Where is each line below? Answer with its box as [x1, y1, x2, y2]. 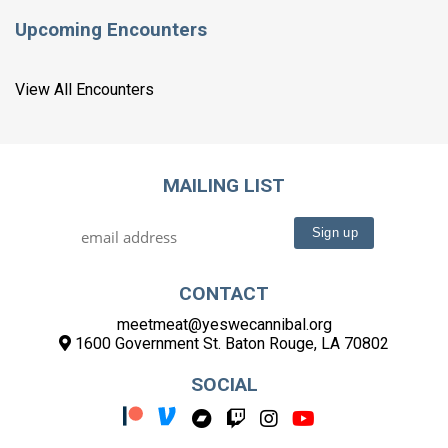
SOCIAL [190, 373, 258, 397]
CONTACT [179, 282, 269, 306]
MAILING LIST [163, 174, 285, 198]
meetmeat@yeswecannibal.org [116, 315, 332, 335]
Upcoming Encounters [15, 19, 207, 42]
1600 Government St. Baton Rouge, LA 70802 [71, 334, 389, 354]
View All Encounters [15, 80, 154, 100]
